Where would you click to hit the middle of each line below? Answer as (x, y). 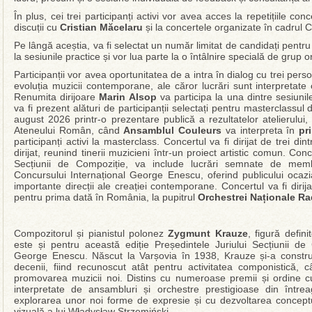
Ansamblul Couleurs (174, 130)
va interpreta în (262, 130)
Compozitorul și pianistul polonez (91, 233)
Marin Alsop (128, 97)
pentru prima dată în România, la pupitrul (106, 197)
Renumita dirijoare (57, 97)
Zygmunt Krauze (208, 233)
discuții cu (37, 27)
